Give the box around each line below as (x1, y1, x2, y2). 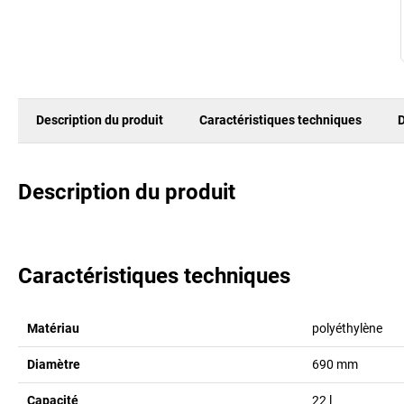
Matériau (27, 320, 79, 335)
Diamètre (27, 356, 80, 372)
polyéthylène (311, 320, 382, 335)
